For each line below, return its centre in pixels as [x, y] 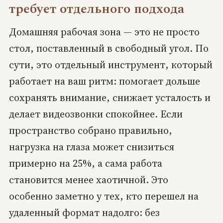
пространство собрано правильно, [90, 130]
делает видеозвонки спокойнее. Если [96, 114]
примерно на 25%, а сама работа [85, 163]
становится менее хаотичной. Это [88, 179]
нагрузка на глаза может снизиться [91, 147]
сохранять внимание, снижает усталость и [110, 97]
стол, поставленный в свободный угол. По [109, 48]
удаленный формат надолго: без [84, 212]
